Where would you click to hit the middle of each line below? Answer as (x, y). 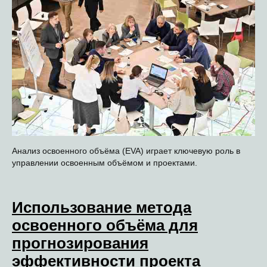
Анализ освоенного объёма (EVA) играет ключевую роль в (126, 150)
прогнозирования (80, 243)
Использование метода (102, 207)
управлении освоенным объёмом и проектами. (105, 162)
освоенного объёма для (105, 225)
